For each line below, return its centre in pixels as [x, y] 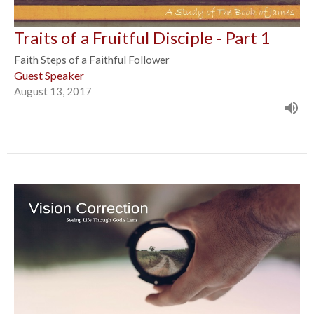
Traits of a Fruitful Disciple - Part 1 [142, 37]
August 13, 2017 [53, 91]
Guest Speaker [49, 75]
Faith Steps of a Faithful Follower [92, 59]
